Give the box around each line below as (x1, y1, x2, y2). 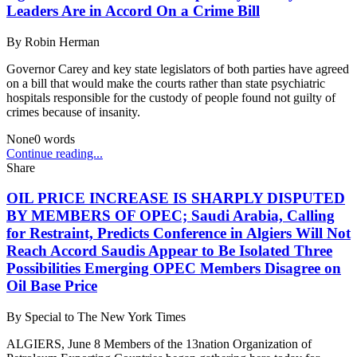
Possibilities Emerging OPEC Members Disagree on (6, 260, 341, 277)
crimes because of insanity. (6, 104, 140, 119)
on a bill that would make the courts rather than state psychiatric (6, 76, 325, 90)
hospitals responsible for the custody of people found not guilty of (6, 90, 335, 104)
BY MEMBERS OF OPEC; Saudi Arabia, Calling (6, 207, 335, 225)
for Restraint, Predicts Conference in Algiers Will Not (6, 225, 351, 242)
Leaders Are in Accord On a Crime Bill (6, 2, 260, 19)
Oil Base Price (6, 277, 97, 295)
